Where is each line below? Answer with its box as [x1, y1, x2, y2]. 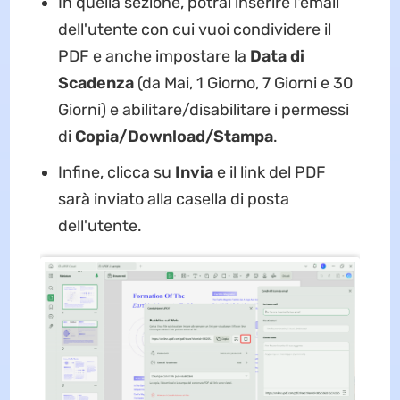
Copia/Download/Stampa [74, 127, 273, 147]
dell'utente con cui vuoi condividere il [57, 20, 331, 40]
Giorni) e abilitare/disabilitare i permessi [57, 100, 349, 121]
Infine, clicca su [57, 162, 175, 183]
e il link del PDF [216, 162, 326, 183]
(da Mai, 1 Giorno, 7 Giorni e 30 [133, 73, 353, 94]
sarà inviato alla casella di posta [57, 189, 289, 210]
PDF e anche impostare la [57, 46, 250, 67]
